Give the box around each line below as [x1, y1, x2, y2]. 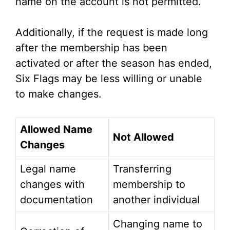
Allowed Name [20, 123, 92, 136]
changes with [20, 178, 85, 191]
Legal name [20, 163, 76, 176]
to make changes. [15, 88, 102, 101]
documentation [20, 194, 93, 206]
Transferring [113, 163, 171, 176]
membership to [113, 178, 185, 191]
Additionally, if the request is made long [15, 26, 208, 39]
